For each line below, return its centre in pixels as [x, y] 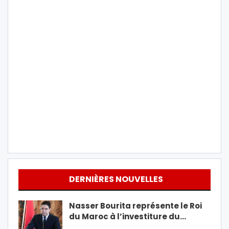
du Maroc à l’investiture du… [128, 216]
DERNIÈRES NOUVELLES [116, 179]
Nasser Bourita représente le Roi [135, 205]
